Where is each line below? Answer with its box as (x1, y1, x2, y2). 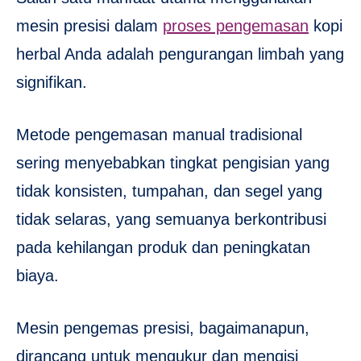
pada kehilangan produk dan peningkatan (16, 238, 310, 256)
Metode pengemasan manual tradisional (16, 125, 302, 143)
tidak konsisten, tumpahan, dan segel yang (16, 181, 322, 200)
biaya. (16, 266, 59, 284)
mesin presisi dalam (16, 16, 163, 35)
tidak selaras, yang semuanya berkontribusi (16, 210, 326, 228)
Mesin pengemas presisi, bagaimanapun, (16, 318, 309, 337)
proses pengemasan (163, 16, 309, 35)
